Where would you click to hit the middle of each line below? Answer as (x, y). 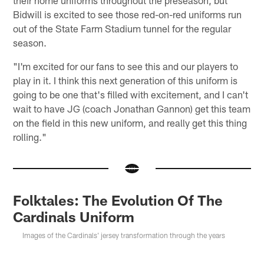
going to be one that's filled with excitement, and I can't (131, 94)
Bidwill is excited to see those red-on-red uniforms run (128, 14)
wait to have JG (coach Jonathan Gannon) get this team (132, 108)
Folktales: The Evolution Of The (118, 200)
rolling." (30, 136)
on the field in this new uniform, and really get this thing (130, 122)
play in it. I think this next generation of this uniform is (126, 80)
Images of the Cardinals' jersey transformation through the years (124, 235)
